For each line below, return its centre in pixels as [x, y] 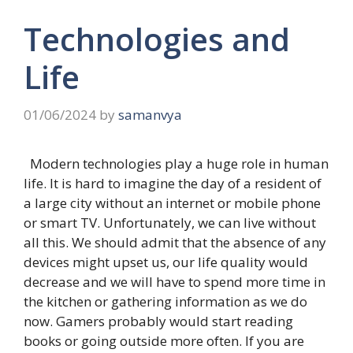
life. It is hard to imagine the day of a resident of [173, 183]
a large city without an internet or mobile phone [172, 203]
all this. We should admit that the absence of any [175, 242]
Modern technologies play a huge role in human [176, 163]
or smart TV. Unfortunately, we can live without [170, 222]
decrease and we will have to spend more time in [175, 281]
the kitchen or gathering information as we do [165, 301]
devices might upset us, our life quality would [166, 262]
